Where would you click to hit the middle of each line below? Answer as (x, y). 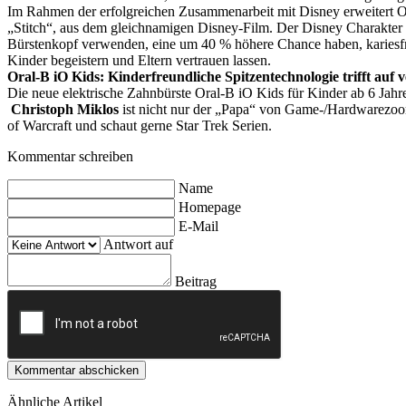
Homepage (210, 207)
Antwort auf (138, 244)
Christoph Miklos (65, 109)
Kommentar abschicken (77, 370)
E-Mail (198, 226)
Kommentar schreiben (70, 156)
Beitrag (196, 281)
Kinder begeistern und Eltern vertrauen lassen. (139, 60)
